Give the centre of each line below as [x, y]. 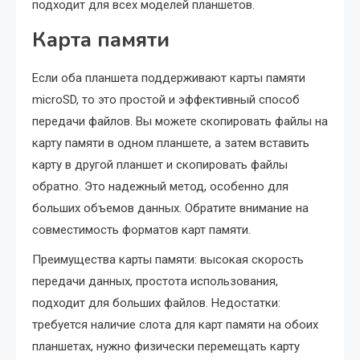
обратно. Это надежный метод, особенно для [160, 186]
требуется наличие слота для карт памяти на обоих [175, 325]
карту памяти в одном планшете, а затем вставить [171, 143]
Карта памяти [101, 40]
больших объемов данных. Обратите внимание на [170, 208]
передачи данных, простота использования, [155, 281]
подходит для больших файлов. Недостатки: [156, 303]
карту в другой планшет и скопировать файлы [160, 165]
